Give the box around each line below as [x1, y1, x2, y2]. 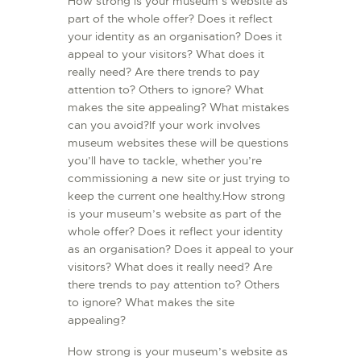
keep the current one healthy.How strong [68, 189, 285, 204]
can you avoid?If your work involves [68, 118, 260, 133]
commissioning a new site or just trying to [68, 171, 290, 186]
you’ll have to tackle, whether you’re [68, 153, 262, 168]
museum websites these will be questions [68, 135, 288, 151]
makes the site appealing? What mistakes [68, 100, 289, 115]
